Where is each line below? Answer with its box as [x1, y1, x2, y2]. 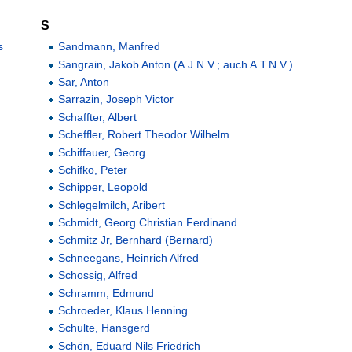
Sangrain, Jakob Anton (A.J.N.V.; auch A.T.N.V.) [58, 57, 294, 71]
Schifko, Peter [58, 163, 128, 176]
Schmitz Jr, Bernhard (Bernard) [58, 233, 214, 247]
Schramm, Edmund [58, 286, 155, 299]
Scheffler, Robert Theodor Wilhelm [58, 128, 230, 141]
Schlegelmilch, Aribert [58, 198, 166, 211]
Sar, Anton [58, 75, 110, 88]
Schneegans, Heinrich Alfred [58, 251, 200, 264]
